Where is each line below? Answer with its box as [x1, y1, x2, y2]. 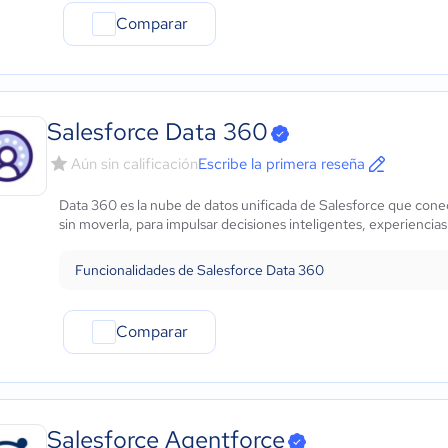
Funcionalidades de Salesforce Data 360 [75, 261, 324, 279]
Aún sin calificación [71, 154, 198, 174]
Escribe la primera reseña [198, 154, 365, 174]
